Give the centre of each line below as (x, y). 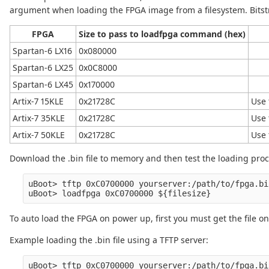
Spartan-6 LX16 (42, 51)
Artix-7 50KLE (39, 135)
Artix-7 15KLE (38, 101)
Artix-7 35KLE (39, 118)
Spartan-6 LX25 (43, 68)
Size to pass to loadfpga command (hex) (162, 34)
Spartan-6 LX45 (43, 85)
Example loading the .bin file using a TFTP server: (109, 240)
